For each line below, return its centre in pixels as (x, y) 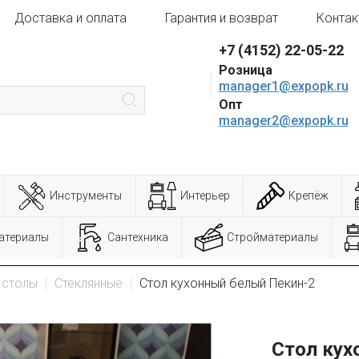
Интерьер (205, 196)
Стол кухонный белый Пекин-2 (227, 283)
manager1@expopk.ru (283, 86)
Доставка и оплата (71, 18)
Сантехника (138, 237)
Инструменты (86, 196)
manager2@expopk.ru (283, 121)
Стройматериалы (272, 237)
